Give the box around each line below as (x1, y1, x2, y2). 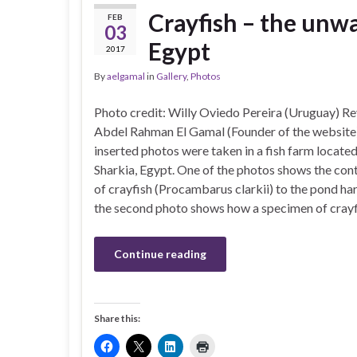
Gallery (156, 70, 186, 82)
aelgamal (107, 70, 145, 82)
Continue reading (114, 247, 206, 261)
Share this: (94, 312, 140, 324)
